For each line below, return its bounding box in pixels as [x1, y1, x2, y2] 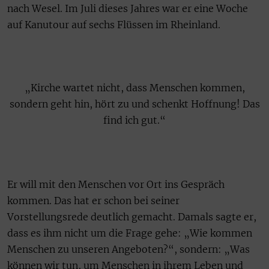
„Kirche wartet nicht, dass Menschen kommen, [24, 82, 245, 94]
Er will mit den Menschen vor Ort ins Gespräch [7, 178, 225, 191]
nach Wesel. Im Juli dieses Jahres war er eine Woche [7, 2, 248, 14]
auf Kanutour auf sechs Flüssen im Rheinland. [7, 18, 223, 31]
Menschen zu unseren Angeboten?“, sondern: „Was [7, 243, 250, 256]
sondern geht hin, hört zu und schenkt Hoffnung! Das [9, 98, 260, 110]
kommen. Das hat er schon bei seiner [7, 195, 180, 207]
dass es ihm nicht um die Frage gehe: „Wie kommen [7, 227, 252, 240]
